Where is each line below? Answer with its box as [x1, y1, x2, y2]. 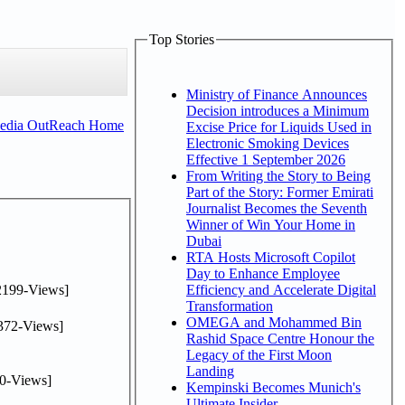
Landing [186, 363, 234, 379]
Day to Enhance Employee [186, 265, 340, 281]
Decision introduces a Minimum [186, 102, 369, 118]
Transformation [186, 297, 273, 314]
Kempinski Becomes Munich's [186, 379, 361, 395]
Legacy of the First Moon [186, 346, 332, 363]
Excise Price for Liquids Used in [186, 118, 372, 135]
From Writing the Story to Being [186, 167, 371, 184]
